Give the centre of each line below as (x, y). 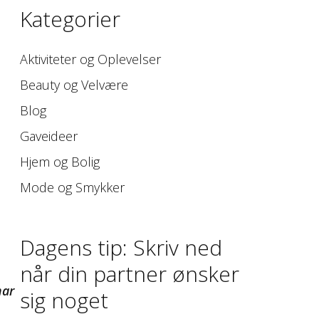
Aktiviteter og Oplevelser (91, 59)
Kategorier (70, 19)
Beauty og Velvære (74, 85)
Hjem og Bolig (60, 162)
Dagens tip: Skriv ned (121, 248)
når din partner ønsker (130, 274)
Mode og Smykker (73, 188)
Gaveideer (49, 136)
